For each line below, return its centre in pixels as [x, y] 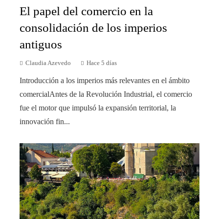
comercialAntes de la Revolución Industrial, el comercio [106, 94]
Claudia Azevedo [48, 63]
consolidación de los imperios [93, 27]
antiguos [41, 44]
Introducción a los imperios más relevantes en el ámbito [105, 80]
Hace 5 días [102, 63]
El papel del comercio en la [86, 11]
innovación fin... [45, 121]
